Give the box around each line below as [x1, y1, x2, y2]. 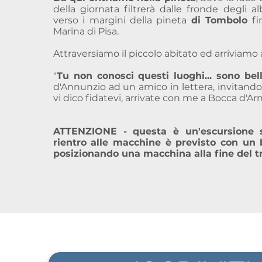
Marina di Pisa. [53, 26, 119, 37]
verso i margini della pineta [53, 15, 191, 26]
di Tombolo [191, 15, 248, 26]
